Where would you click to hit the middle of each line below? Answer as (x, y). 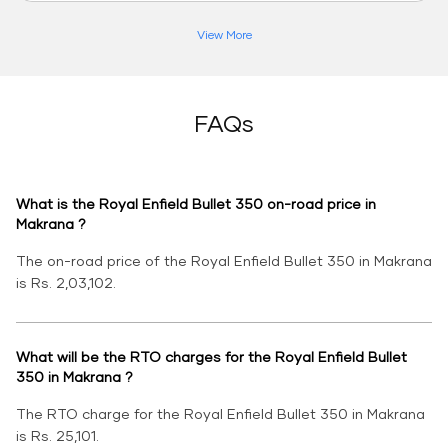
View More (224, 35)
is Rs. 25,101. (57, 436)
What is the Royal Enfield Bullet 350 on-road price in (196, 204)
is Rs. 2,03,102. (66, 283)
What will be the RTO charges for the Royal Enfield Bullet (211, 357)
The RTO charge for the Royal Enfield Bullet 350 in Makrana (220, 414)
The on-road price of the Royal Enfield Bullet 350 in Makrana (224, 261)
